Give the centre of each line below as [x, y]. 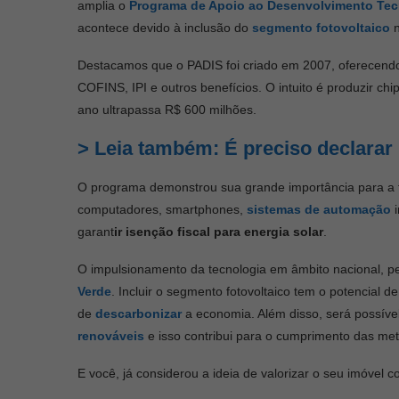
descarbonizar [138, 313]
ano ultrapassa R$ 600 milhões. [167, 109]
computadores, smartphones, [162, 209]
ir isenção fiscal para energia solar [219, 231]
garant [96, 231]
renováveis [111, 335]
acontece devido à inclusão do [165, 27]
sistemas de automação [319, 209]
